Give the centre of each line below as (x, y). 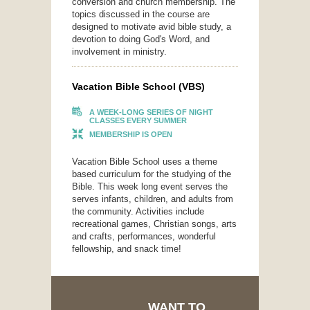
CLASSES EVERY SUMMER (138, 120)
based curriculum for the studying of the (152, 174)
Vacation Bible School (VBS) (138, 86)
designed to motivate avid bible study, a (152, 27)
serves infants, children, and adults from (153, 199)
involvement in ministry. (119, 52)
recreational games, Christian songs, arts (154, 224)
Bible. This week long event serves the (150, 186)
